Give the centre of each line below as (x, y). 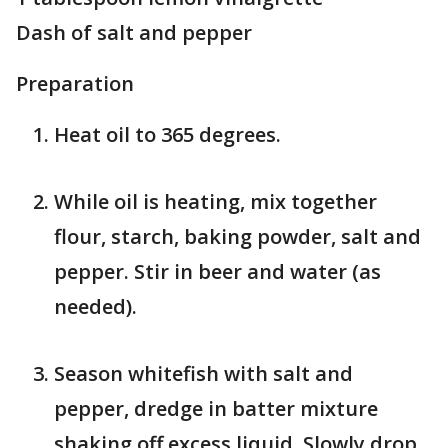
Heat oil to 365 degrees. (167, 134)
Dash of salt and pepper (134, 32)
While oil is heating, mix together (215, 201)
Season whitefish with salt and (203, 373)
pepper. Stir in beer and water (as (217, 271)
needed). (95, 306)
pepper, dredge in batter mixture (216, 408)
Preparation (75, 83)
